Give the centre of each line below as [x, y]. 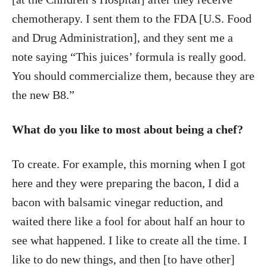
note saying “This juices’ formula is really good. [129, 57]
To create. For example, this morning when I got [129, 164]
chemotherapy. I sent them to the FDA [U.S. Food [132, 19]
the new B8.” [43, 95]
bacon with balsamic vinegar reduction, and [117, 202]
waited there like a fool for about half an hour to [128, 221]
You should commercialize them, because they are [133, 76]
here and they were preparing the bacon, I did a [125, 183]
